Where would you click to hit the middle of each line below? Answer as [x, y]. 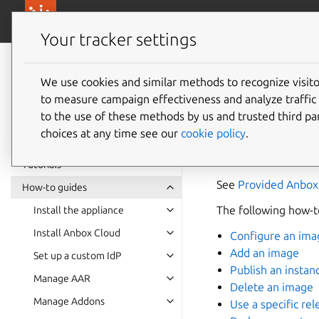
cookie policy [213, 133]
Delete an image [272, 287]
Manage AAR [62, 278]
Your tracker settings [119, 40]
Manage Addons [69, 301]
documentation [81, 84]
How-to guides [54, 187]
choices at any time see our [111, 133]
